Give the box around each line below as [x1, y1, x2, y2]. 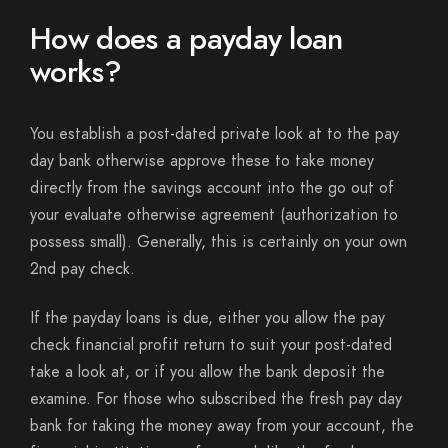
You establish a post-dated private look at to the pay [30, 123, 399, 145]
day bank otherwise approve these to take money [30, 150, 374, 172]
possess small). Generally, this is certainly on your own [30, 231, 407, 253]
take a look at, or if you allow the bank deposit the [30, 361, 385, 383]
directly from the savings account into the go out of [30, 177, 394, 199]
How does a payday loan [30, 18, 343, 60]
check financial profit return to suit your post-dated [30, 334, 392, 356]
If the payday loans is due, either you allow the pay [30, 307, 385, 329]
